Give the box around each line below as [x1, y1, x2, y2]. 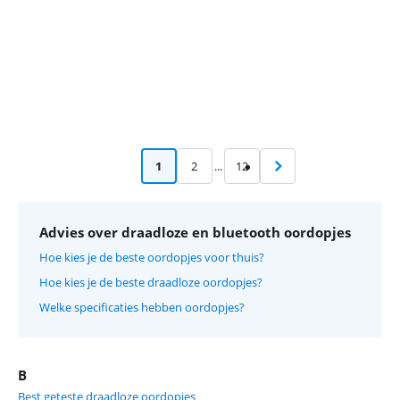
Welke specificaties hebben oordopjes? [39, 299, 245, 315]
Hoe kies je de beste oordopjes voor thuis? [39, 249, 264, 265]
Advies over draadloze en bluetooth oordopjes [39, 223, 351, 241]
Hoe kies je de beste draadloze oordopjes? [39, 274, 262, 290]
